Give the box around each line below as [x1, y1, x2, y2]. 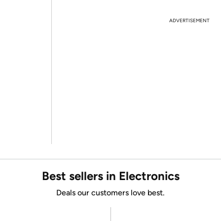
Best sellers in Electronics [41, 169, 180, 183]
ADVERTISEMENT [169, 17, 210, 24]
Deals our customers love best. [56, 188, 165, 197]
